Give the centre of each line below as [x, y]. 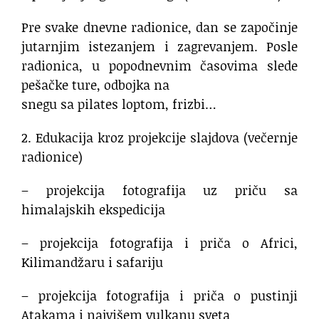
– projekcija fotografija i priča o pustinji [159, 295]
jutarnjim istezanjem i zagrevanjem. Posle [159, 46]
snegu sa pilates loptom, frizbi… [119, 104]
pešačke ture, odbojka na [95, 84]
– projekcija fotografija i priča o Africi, [159, 242]
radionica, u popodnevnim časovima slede [159, 65]
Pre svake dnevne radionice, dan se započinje [159, 27]
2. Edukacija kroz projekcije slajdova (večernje [159, 137]
